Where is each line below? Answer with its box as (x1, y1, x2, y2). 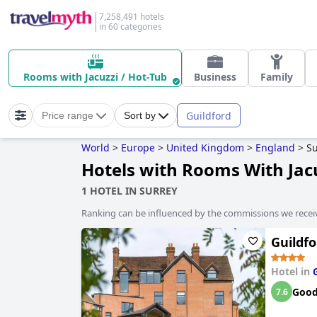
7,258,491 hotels (99, 11, 164, 23)
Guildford (186, 108, 231, 122)
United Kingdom (166, 141, 244, 154)
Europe (121, 141, 155, 154)
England (255, 141, 295, 154)
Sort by (124, 110, 156, 121)
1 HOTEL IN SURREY (81, 184, 178, 197)
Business (194, 70, 236, 83)
